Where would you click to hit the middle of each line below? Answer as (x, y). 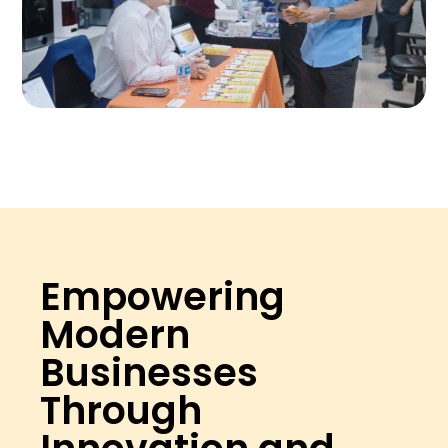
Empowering (163, 297)
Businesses (149, 373)
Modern (115, 335)
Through (121, 411)
